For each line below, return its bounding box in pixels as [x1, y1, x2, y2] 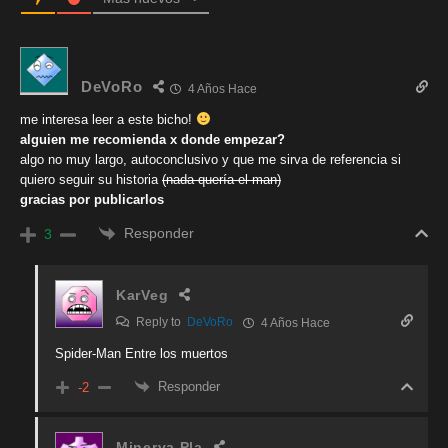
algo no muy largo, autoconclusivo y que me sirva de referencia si [20, 151, 401, 167]
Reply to [133, 314, 187, 329]
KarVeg [116, 286, 169, 303]
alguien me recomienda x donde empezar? [20, 131, 285, 147]
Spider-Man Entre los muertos [55, 345, 228, 361]
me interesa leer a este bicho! [20, 111, 196, 127]
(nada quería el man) [162, 171, 281, 187]
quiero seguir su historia [20, 171, 162, 187]
